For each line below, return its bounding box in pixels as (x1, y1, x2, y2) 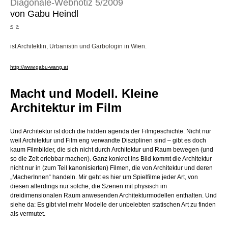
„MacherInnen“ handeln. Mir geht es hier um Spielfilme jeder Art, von (10, 174, 198, 181)
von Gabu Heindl (10, 9, 78, 19)
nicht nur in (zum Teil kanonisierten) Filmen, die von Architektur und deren (10, 164, 213, 172)
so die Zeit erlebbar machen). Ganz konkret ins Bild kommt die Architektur (10, 155, 212, 163)
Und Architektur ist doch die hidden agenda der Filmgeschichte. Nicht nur (10, 128, 211, 135)
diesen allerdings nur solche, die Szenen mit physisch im (10, 183, 167, 190)
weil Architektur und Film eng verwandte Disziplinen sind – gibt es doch (10, 137, 206, 145)
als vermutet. (10, 210, 45, 218)
